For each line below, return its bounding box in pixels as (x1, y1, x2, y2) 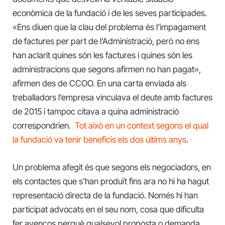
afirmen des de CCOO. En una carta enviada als (13, 78, 186, 89)
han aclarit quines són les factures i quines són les (13, 50, 192, 61)
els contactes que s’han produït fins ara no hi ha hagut (13, 176, 209, 186)
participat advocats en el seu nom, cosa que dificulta (13, 204, 204, 214)
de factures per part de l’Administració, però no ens (13, 36, 199, 47)
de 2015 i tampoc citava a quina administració (13, 106, 179, 117)
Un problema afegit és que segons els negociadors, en (13, 162, 211, 172)
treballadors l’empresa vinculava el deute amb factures (13, 92, 212, 103)
